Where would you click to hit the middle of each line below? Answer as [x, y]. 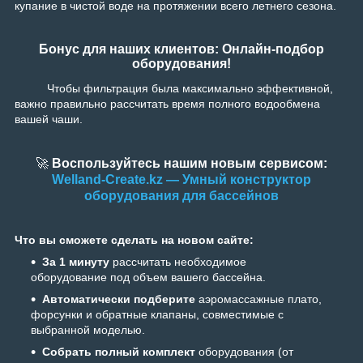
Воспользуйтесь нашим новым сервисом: [190, 164]
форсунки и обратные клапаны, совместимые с [157, 315]
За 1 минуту [76, 262]
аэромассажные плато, [258, 299]
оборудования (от [244, 352]
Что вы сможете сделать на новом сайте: [134, 240]
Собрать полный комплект [119, 352]
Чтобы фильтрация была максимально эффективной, [174, 89]
